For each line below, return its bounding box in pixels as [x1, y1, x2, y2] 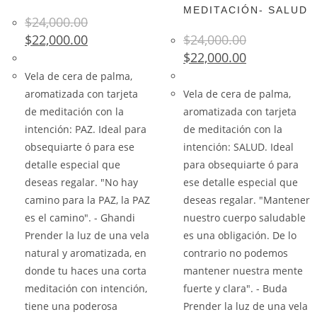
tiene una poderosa [25, 299, 117, 313]
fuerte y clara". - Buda [183, 282, 287, 295]
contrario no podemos [183, 246, 288, 260]
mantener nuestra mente [183, 264, 303, 277]
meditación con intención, [25, 282, 147, 295]
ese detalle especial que [183, 175, 298, 189]
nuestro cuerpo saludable [183, 211, 306, 224]
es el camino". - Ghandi [25, 211, 135, 224]
